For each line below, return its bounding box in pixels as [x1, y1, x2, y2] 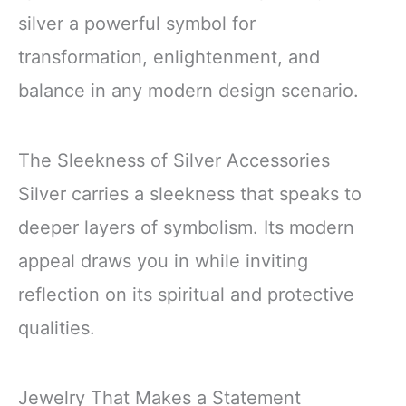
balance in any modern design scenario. [18, 79, 359, 101]
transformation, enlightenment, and [18, 45, 320, 68]
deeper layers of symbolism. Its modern [18, 216, 354, 238]
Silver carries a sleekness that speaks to [18, 182, 362, 205]
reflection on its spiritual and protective [18, 283, 354, 305]
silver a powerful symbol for [18, 12, 256, 34]
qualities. [18, 316, 95, 339]
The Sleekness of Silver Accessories [18, 149, 330, 171]
